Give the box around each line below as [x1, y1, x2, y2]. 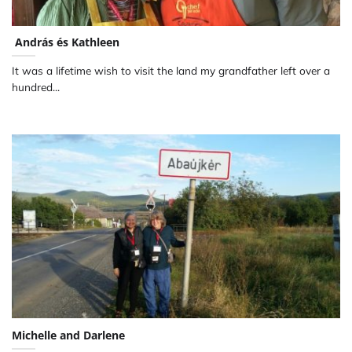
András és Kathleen [12, 34, 119, 49]
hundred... [12, 79, 60, 93]
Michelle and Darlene [12, 327, 125, 343]
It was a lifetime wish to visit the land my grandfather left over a [12, 63, 330, 77]
